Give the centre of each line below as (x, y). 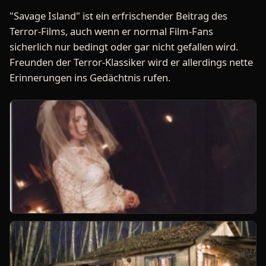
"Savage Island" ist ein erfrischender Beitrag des (118, 15)
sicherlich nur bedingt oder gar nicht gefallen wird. (124, 46)
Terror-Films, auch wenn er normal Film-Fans (111, 31)
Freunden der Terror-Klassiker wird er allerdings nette (131, 62)
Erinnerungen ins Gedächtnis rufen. (90, 77)
